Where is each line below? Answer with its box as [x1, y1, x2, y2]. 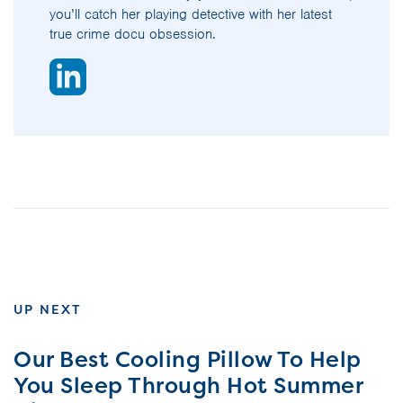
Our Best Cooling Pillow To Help [13, 344, 362, 374]
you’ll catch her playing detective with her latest [49, 4, 332, 23]
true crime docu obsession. [49, 24, 216, 43]
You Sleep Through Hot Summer [13, 370, 363, 400]
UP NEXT [13, 300, 82, 318]
